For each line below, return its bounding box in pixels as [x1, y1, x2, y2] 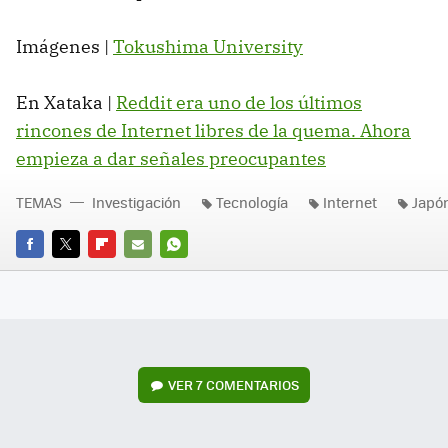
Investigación [92, 191, 181, 212]
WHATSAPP [160, 262, 232, 282]
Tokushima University [113, 34, 303, 58]
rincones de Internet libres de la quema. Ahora [16, 118, 411, 142]
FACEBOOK [16, 262, 83, 282]
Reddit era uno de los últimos [116, 90, 362, 114]
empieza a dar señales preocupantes [16, 146, 326, 170]
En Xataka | [16, 90, 116, 114]
